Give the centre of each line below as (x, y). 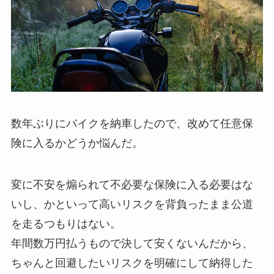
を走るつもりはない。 (66, 224)
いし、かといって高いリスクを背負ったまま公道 (132, 204)
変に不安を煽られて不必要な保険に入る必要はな (132, 184)
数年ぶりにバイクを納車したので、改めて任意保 (132, 123)
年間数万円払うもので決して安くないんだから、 (132, 243)
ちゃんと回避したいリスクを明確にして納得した (132, 263)
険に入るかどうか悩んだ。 (77, 143)
